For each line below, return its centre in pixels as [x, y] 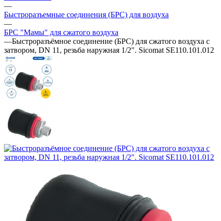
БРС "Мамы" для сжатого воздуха [61, 33]
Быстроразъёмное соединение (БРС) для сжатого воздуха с [111, 41]
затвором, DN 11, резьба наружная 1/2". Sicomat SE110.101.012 [109, 50]
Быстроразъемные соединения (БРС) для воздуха [86, 15]
